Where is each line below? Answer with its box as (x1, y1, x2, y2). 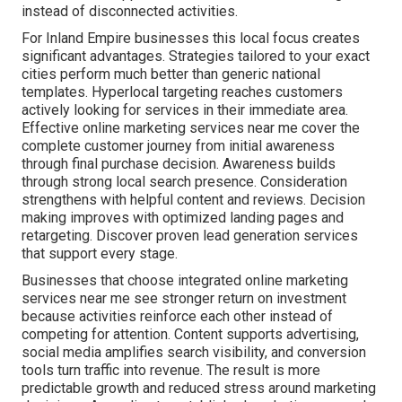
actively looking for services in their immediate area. (22, 101, 348, 119)
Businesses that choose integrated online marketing (22, 272, 348, 290)
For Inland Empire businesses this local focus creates (22, 30, 360, 48)
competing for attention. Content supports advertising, (22, 326, 359, 344)
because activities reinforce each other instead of (22, 308, 333, 326)
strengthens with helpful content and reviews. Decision (22, 191, 365, 209)
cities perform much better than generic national (22, 66, 320, 83)
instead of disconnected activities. (22, 3, 238, 21)
